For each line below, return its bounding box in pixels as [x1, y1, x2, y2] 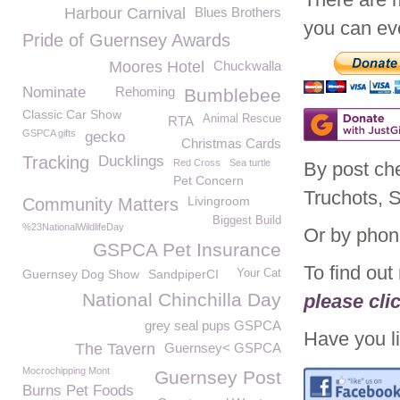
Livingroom [187, 194, 250, 208]
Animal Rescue [203, 112, 281, 125]
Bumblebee [184, 85, 281, 105]
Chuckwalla [213, 58, 281, 73]
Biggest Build [212, 214, 281, 227]
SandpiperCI [148, 267, 219, 281]
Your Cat [237, 267, 281, 279]
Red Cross [173, 157, 221, 168]
